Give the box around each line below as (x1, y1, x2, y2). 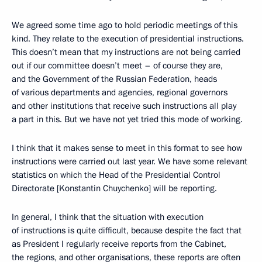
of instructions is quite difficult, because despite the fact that (12, 225, 242, 236)
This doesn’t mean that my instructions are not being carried (12, 46, 240, 58)
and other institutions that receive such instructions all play (12, 100, 236, 112)
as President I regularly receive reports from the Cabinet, (12, 238, 226, 250)
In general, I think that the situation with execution (12, 211, 204, 223)
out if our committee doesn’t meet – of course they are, (12, 60, 223, 71)
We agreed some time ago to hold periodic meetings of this (12, 19, 237, 31)
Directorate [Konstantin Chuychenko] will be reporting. (12, 182, 217, 194)
